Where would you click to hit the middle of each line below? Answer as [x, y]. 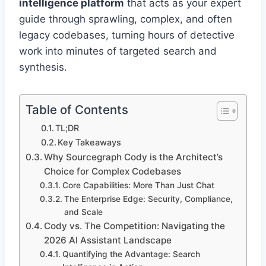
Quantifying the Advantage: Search [131, 254]
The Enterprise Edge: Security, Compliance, [148, 199]
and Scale [83, 212]
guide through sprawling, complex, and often [126, 19]
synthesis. [43, 67]
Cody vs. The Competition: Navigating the [135, 226]
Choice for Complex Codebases [113, 172]
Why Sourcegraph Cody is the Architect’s [134, 157]
